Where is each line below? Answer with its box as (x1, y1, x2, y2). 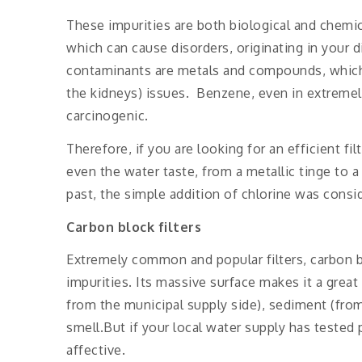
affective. (66, 342, 125, 359)
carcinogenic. (66, 107, 149, 124)
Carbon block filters (66, 218, 201, 235)
